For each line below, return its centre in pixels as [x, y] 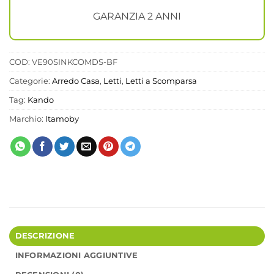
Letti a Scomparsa [161, 81]
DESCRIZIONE [45, 235]
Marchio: [27, 119]
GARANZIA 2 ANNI [137, 16]
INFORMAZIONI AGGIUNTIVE [76, 255]
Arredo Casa [76, 81]
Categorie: [31, 81]
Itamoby [62, 119]
